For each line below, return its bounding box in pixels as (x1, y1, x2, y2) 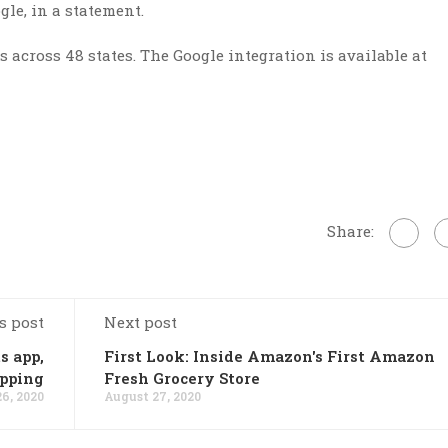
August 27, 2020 (104, 388, 201, 404)
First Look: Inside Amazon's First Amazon (104, 346, 435, 366)
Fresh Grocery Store (104, 368, 260, 388)
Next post (104, 312, 177, 332)
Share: (327, 220, 374, 241)
